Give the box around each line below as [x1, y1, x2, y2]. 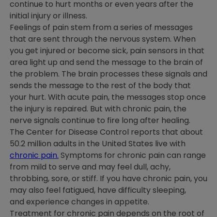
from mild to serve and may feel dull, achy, [10, 161, 170, 172]
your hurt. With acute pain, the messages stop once [10, 92, 206, 103]
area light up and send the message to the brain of [10, 57, 203, 68]
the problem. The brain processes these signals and [10, 68, 207, 79]
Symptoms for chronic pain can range [59, 150, 206, 161]
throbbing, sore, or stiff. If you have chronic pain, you [10, 173, 207, 184]
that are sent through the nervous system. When [10, 33, 196, 45]
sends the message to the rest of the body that [10, 80, 191, 91]
